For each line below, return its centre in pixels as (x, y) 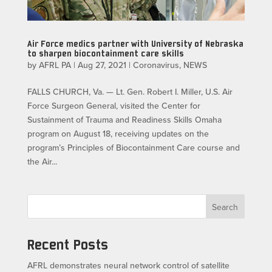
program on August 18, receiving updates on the (118, 134)
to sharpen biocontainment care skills (105, 53)
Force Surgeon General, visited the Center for (114, 106)
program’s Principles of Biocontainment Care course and (133, 148)
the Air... (42, 162)
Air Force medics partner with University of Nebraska (135, 44)
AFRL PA (55, 65)
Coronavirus (156, 65)
